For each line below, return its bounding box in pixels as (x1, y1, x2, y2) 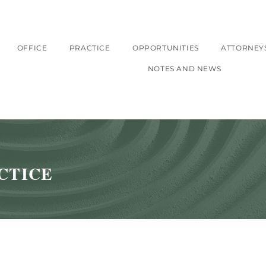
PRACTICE (69, 43, 110, 52)
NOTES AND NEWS (147, 64, 221, 73)
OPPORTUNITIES (132, 43, 199, 52)
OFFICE (17, 43, 47, 52)
